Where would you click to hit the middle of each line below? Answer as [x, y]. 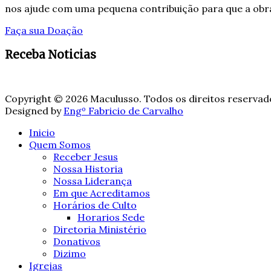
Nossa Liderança [93, 181]
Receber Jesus [86, 156]
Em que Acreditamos [102, 193]
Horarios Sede [111, 217]
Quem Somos [60, 144]
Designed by [34, 110]
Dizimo [70, 253]
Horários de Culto [95, 205]
